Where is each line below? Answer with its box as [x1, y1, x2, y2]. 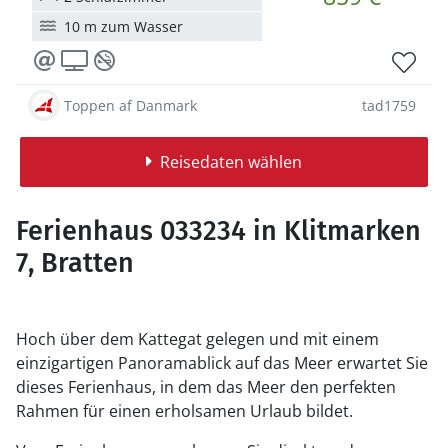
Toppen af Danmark [64, 95, 197, 115]
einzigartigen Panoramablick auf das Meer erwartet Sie [16, 352, 428, 374]
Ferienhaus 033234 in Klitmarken [16, 215, 421, 247]
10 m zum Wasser [64, 17, 183, 36]
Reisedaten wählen [159, 151, 302, 173]
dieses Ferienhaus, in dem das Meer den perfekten [16, 376, 396, 398]
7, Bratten [16, 247, 134, 279]
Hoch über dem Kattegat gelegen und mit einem [16, 328, 379, 350]
